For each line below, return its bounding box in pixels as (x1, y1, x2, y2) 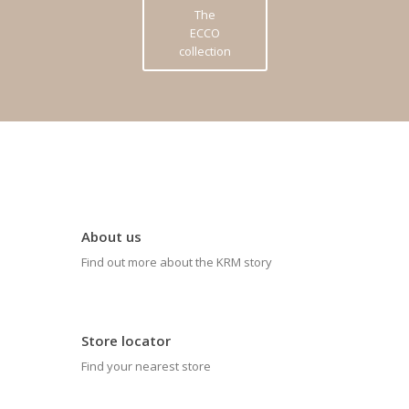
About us (81, 227, 142, 246)
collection (178, 43, 231, 59)
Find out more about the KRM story (81, 254, 272, 270)
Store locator (81, 331, 171, 350)
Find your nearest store (81, 358, 211, 374)
